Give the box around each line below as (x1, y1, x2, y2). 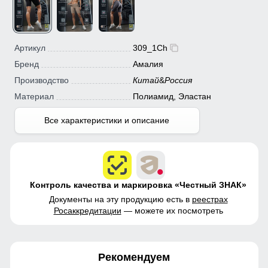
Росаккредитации (53, 205, 121, 215)
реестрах (191, 194, 228, 204)
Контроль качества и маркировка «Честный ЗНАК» (30, 179, 246, 190)
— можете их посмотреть (121, 205, 223, 215)
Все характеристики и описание (44, 115, 170, 126)
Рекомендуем (98, 251, 170, 263)
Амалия (132, 59, 163, 69)
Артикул (14, 43, 45, 53)
